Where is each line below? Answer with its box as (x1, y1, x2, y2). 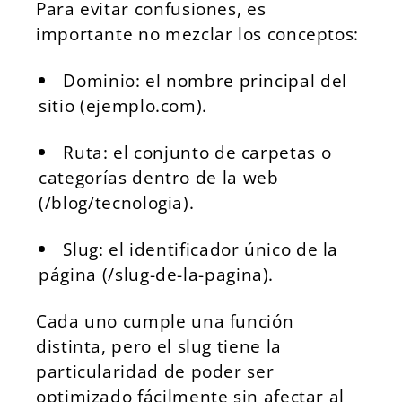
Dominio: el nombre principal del (63, 68, 347, 92)
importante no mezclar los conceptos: (36, 22, 360, 46)
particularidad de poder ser (36, 359, 275, 383)
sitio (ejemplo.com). (39, 93, 207, 118)
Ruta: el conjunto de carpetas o (63, 140, 332, 164)
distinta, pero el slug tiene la (36, 334, 282, 358)
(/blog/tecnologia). (39, 190, 195, 214)
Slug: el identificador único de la (63, 237, 339, 261)
